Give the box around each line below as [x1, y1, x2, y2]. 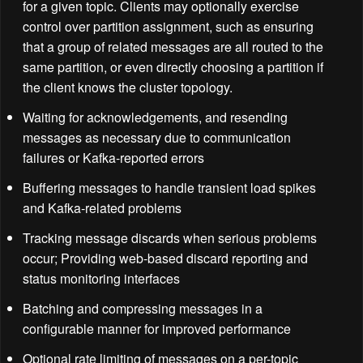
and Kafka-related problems [23, 198, 181, 217]
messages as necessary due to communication [23, 127, 291, 147]
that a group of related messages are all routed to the [23, 36, 323, 56]
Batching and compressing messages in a [23, 298, 263, 318]
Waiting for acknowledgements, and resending [23, 107, 288, 126]
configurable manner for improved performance [23, 318, 291, 338]
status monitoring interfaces [23, 268, 180, 288]
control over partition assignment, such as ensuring [23, 16, 314, 36]
